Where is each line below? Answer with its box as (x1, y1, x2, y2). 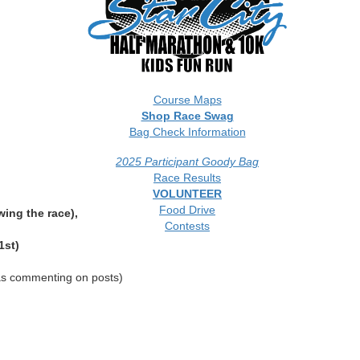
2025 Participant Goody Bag (116, 155, 259, 168)
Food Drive (159, 203, 215, 216)
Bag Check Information (129, 125, 246, 138)
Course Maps (153, 93, 222, 106)
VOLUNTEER (153, 187, 222, 200)
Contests (165, 219, 210, 232)
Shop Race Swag (141, 109, 234, 122)
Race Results (153, 171, 221, 184)
